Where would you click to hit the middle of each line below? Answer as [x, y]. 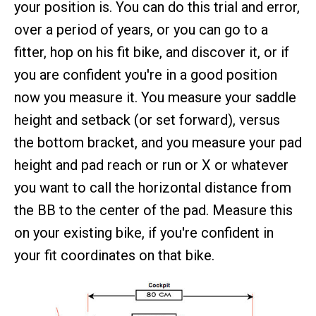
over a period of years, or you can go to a [141, 30]
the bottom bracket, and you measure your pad [158, 142]
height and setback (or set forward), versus [147, 120]
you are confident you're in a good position [146, 75]
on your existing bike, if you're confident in [144, 233]
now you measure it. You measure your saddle [155, 97]
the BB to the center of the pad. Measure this [153, 210]
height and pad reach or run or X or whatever [151, 165]
